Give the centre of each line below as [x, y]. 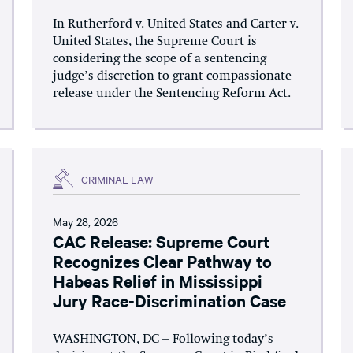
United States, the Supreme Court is [155, 42]
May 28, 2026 [86, 221]
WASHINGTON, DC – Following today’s [163, 340]
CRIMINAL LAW [118, 178]
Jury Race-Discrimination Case [170, 300]
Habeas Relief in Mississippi [158, 281]
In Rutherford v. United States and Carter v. [176, 24]
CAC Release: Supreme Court [162, 241]
